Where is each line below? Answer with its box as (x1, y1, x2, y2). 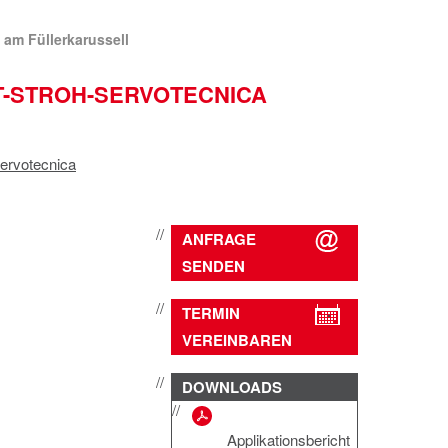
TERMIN (181, 302, 240, 324)
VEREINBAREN (181, 329, 292, 351)
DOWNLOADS (181, 376, 282, 398)
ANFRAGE (181, 228, 256, 250)
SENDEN (181, 255, 245, 277)
